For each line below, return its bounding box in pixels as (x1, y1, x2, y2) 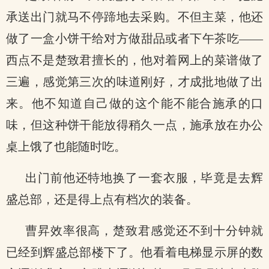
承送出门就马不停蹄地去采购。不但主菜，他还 (6, 10, 263, 23)
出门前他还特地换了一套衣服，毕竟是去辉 (25, 171, 263, 184)
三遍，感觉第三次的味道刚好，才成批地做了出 (6, 75, 263, 88)
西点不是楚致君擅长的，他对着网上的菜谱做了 (6, 53, 263, 67)
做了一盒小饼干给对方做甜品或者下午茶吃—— (6, 32, 263, 45)
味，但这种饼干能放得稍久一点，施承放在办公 (6, 118, 263, 131)
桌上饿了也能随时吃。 (6, 140, 126, 153)
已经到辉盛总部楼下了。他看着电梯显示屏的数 (6, 246, 263, 259)
